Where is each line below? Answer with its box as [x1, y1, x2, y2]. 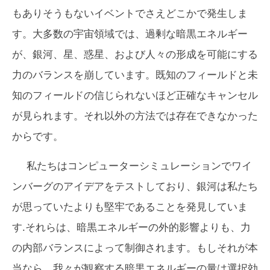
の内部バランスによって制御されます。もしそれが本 [12, 242, 258, 254]
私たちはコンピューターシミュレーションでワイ [27, 160, 252, 172]
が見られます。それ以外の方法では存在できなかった [12, 110, 258, 122]
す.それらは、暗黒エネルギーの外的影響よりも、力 [12, 221, 251, 233]
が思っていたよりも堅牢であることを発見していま [12, 201, 248, 213]
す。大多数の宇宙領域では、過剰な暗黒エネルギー [12, 28, 248, 40]
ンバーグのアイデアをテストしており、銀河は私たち [12, 180, 258, 192]
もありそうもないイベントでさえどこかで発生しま [12, 7, 248, 19]
